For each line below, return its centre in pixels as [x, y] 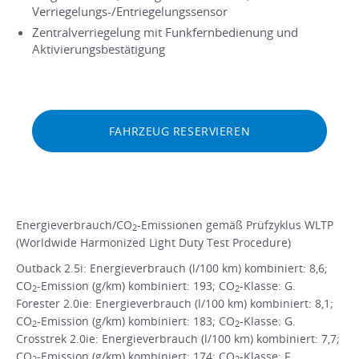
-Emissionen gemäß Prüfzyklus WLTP [235, 224]
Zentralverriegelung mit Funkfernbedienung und [165, 32]
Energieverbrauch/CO [74, 224]
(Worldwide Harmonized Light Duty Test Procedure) [153, 242]
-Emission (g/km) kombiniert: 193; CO [136, 285]
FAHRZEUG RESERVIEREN [179, 131]
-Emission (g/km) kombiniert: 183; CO [136, 321]
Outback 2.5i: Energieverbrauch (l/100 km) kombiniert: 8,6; [172, 268]
